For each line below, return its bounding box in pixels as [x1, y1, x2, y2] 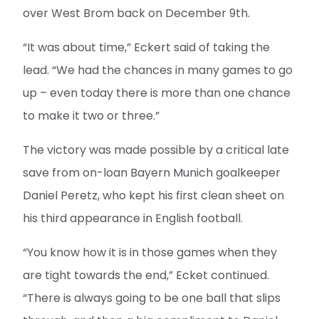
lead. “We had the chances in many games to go [23, 61, 293, 78]
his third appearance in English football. [23, 209, 243, 226]
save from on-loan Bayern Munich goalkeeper [23, 164, 281, 181]
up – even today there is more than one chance [23, 84, 291, 101]
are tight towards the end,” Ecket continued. [23, 266, 269, 283]
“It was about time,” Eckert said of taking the [23, 38, 270, 56]
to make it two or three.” [23, 107, 159, 124]
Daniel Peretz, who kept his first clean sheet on [23, 187, 284, 204]
